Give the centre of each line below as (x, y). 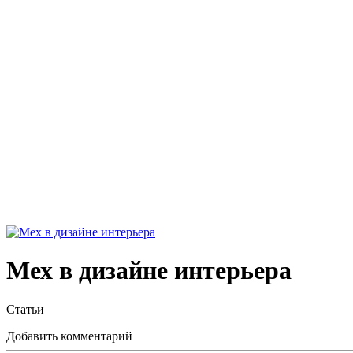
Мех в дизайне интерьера (149, 271)
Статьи (25, 309)
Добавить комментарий (69, 336)
